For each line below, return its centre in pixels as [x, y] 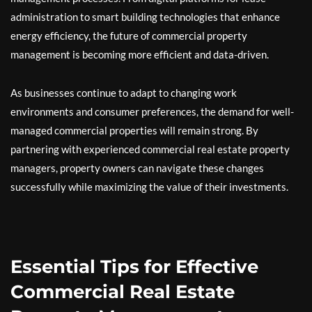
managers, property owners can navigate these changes [137, 167]
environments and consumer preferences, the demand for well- [152, 111]
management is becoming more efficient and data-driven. [140, 54]
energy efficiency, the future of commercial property [129, 35]
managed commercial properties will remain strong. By [134, 130]
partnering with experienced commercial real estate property [150, 149]
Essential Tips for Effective [134, 266]
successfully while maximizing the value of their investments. [149, 186]
